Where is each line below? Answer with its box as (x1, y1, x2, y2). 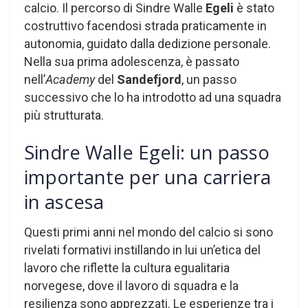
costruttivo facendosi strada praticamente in (24, 19, 267, 34)
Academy (45, 72, 98, 87)
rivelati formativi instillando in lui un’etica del (24, 243, 261, 258)
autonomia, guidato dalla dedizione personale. (24, 36, 271, 52)
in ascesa (24, 188, 104, 214)
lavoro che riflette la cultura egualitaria (24, 261, 230, 276)
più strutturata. (24, 108, 104, 123)
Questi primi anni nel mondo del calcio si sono (24, 225, 273, 240)
